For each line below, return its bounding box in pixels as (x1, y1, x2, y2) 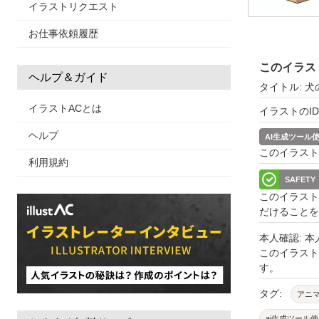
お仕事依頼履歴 (28, 28, 98, 39)
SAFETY (285, 175, 315, 184)
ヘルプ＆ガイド (28, 71, 108, 83)
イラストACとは (28, 103, 102, 114)
